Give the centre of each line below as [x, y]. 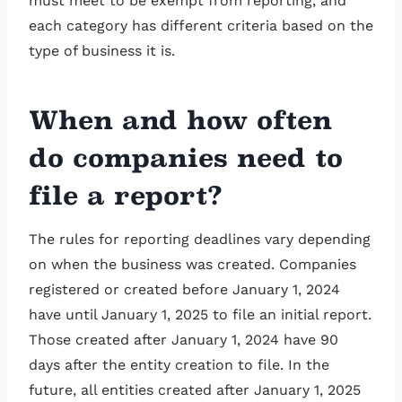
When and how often [180, 121]
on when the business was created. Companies [192, 265]
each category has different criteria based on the [201, 26]
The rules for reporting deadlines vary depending [200, 240]
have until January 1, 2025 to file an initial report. [200, 315]
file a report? [126, 196]
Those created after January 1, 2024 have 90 [184, 340]
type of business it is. [104, 51]
